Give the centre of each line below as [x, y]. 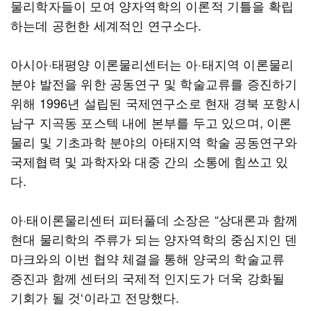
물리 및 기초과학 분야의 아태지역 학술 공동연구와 [154, 142]
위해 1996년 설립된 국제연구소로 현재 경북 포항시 [155, 103]
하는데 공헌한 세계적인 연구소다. [106, 25]
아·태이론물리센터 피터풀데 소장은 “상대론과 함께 [154, 219]
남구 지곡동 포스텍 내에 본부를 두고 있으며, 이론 [151, 122]
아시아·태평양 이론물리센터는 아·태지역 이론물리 [152, 64]
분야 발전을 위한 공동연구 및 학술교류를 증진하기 [154, 83]
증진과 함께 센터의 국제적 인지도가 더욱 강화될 [148, 278]
